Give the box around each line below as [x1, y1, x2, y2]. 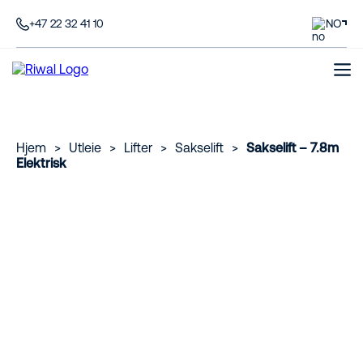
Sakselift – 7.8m [246, 140, 339, 155]
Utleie [69, 140, 101, 155]
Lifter [124, 140, 152, 155]
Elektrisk [16, 156, 66, 170]
